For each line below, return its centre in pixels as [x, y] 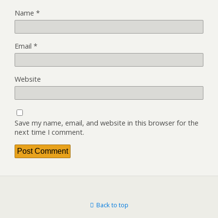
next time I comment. [49, 132]
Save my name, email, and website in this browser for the [107, 123]
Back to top [112, 205]
